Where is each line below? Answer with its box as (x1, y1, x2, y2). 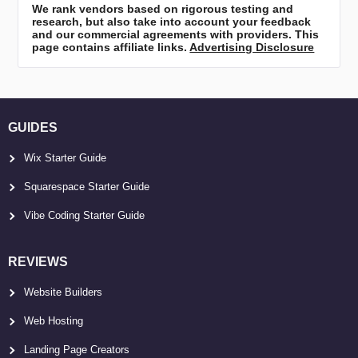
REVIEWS (8, 255, 68, 269)
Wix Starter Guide (24, 152, 106, 165)
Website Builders (24, 286, 102, 299)
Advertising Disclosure (189, 41, 315, 54)
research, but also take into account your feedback (32, 15, 312, 29)
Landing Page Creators (24, 344, 129, 356)
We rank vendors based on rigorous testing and (32, 2, 294, 16)
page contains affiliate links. (32, 41, 190, 54)
